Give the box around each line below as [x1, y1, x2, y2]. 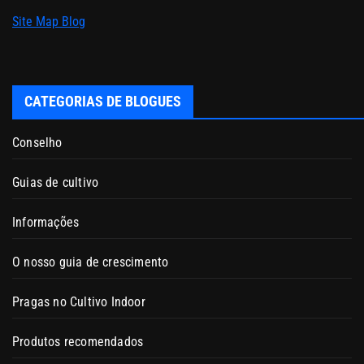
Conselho [12, 134, 63, 150]
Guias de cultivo [12, 174, 99, 190]
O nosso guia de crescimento [12, 253, 169, 270]
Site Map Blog [12, 14, 85, 30]
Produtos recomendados [12, 333, 144, 349]
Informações [12, 214, 80, 230]
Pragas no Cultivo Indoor [12, 293, 145, 310]
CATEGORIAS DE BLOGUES [24, 92, 181, 110]
